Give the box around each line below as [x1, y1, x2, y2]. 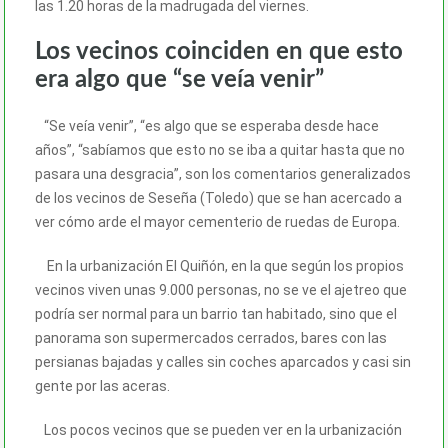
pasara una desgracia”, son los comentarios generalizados [35, 165, 411, 182]
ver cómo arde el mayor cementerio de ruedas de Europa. [35, 213, 400, 230]
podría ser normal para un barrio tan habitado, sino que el [35, 305, 397, 322]
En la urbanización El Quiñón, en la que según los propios [35, 257, 404, 274]
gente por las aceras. [35, 377, 170, 394]
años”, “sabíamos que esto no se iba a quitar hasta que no [35, 141, 405, 158]
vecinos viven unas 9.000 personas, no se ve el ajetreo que [35, 281, 407, 298]
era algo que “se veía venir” [35, 67, 324, 92]
